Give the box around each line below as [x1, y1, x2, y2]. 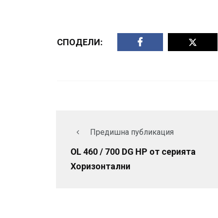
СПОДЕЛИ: [57, 36, 103, 47]
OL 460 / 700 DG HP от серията [71, 146, 196, 157]
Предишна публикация [90, 127, 174, 137]
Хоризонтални [71, 161, 130, 172]
